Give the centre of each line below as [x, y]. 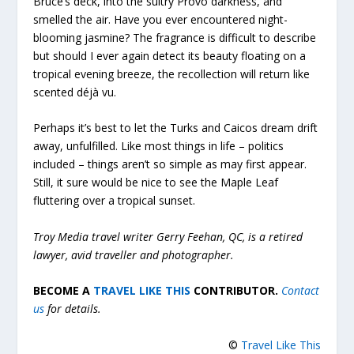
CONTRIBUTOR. [235, 291]
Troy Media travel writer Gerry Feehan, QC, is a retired [168, 236]
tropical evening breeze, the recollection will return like [172, 73]
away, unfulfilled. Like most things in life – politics [159, 146]
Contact [301, 291]
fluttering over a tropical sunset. [115, 201]
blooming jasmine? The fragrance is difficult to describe [175, 37]
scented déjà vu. [75, 92]
